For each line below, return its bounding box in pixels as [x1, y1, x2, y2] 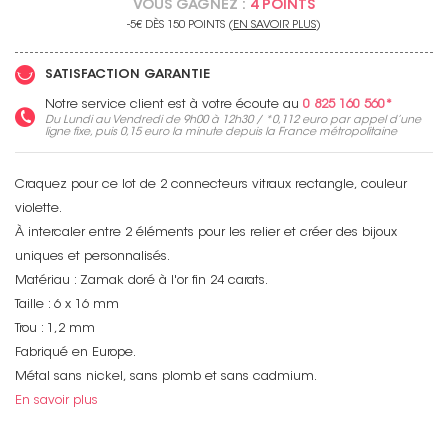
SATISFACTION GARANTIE [45, 69, 210, 82]
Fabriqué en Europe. [15, 347, 136, 360]
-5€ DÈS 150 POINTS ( [127, 19, 233, 31]
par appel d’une [327, 115, 421, 127]
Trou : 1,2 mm [15, 323, 95, 336]
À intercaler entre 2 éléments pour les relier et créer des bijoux [15, 227, 397, 240]
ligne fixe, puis [45, 127, 120, 139]
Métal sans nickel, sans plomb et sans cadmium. [15, 371, 317, 384]
